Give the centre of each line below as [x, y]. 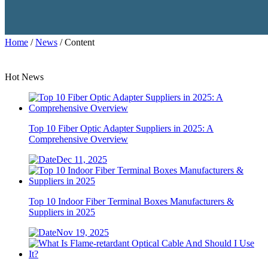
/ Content [76, 42]
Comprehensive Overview [78, 139]
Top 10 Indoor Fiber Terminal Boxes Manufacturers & [131, 201]
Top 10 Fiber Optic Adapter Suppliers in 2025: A [121, 128]
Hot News [24, 77]
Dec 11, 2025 [82, 159]
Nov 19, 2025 [83, 232]
